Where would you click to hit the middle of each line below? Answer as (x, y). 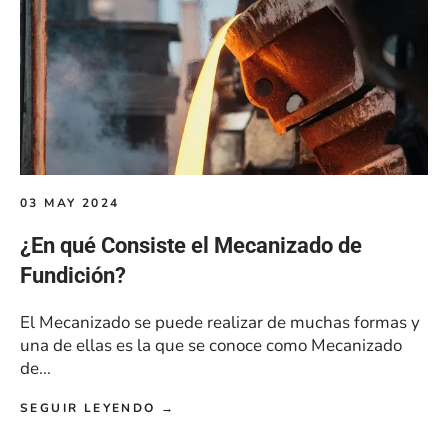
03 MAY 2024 (70, 203)
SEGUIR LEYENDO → (98, 408)
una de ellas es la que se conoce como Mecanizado (211, 346)
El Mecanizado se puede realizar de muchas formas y (220, 323)
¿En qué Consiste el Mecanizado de (191, 246)
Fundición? (73, 276)
